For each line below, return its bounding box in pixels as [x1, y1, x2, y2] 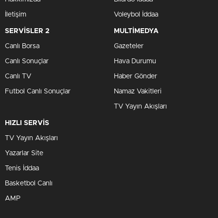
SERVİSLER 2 [5, 27, 50, 35]
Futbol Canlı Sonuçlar [5, 88, 71, 95]
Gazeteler [114, 42, 144, 50]
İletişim [5, 11, 26, 18]
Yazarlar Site [5, 149, 43, 157]
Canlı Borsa [5, 42, 39, 50]
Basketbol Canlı [5, 180, 53, 187]
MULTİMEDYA [114, 27, 159, 35]
